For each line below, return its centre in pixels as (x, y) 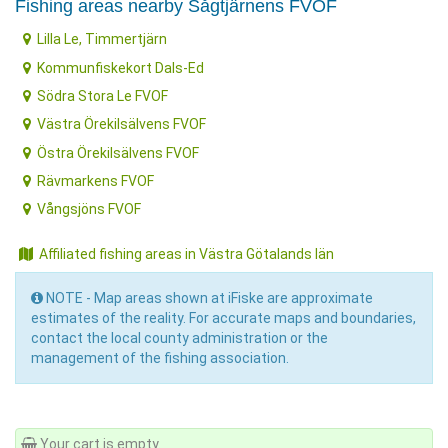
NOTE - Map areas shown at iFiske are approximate (208, 297)
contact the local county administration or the (179, 337)
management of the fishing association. (160, 357)
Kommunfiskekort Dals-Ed (121, 67)
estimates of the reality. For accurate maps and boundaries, (223, 317)
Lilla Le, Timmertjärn (102, 39)
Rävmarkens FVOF (96, 181)
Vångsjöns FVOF (89, 209)
